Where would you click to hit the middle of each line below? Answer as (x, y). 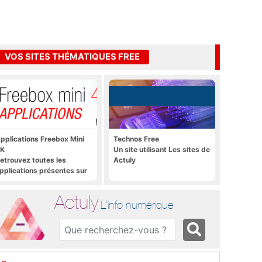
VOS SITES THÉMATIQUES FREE (72, 57)
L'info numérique (137, 204)
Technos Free (136, 139)
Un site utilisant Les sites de (162, 149)
